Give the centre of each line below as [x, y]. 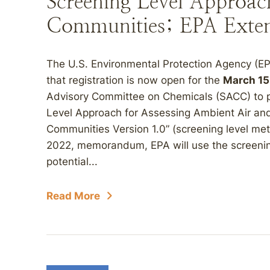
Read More [73, 196]
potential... [72, 162]
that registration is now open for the [135, 80]
